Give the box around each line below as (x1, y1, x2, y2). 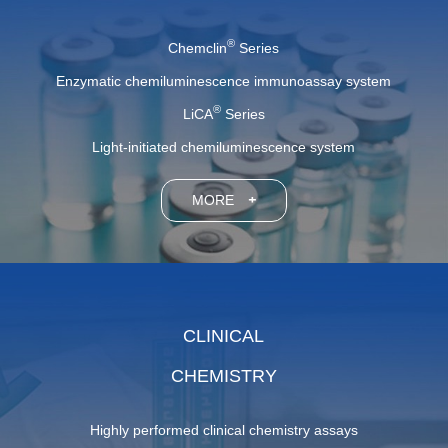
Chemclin (168, 39, 228, 56)
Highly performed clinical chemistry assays (89, 422, 358, 439)
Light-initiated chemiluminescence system (92, 138, 356, 155)
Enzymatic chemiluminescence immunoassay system (56, 72, 392, 89)
